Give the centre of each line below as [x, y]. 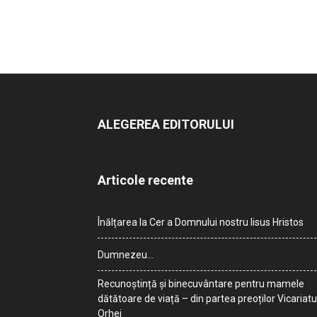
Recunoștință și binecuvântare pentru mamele [201, 284]
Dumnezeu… [126, 255]
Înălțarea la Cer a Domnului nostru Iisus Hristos [201, 223]
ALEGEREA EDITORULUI [166, 125]
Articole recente [145, 180]
